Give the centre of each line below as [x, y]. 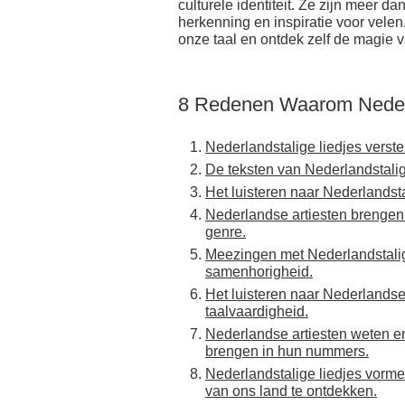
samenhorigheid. [259, 272]
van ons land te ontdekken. [291, 391]
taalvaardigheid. [257, 311]
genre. [226, 232]
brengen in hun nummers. [287, 351]
